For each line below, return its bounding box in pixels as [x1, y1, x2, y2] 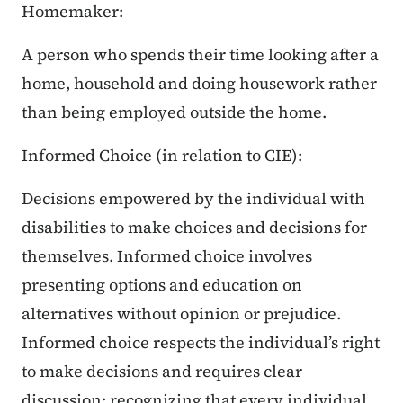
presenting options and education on [22, 273, 302, 297]
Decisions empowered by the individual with [22, 187, 365, 210]
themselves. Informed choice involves [22, 245, 312, 268]
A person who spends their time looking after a [22, 43, 379, 67]
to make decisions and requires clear [22, 360, 302, 383]
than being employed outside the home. [22, 101, 327, 124]
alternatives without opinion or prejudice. [22, 302, 341, 326]
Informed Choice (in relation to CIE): [22, 144, 302, 167]
